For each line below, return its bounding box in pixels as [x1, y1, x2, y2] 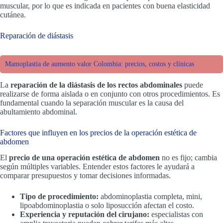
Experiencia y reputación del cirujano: [20, 210, 149, 219]
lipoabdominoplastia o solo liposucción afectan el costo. [20, 201, 194, 210]
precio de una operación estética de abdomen [9, 153, 160, 162]
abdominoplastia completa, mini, [99, 192, 202, 201]
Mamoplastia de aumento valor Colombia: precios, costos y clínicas [5, 60, 194, 68]
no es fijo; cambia [160, 153, 217, 162]
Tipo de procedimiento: [20, 192, 99, 201]
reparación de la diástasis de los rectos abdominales [10, 80, 182, 89]
